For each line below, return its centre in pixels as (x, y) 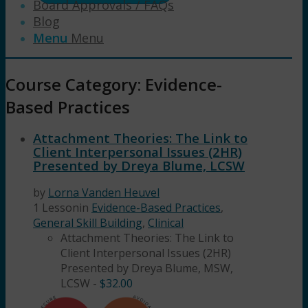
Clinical (166, 223)
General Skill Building (88, 223)
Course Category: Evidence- (114, 84)
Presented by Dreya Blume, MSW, (147, 268)
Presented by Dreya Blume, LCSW (139, 165)
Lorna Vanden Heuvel (104, 193)
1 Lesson (56, 208)
